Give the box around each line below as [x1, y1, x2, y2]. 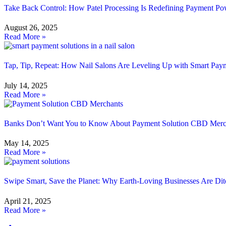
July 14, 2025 [4, 81, 47, 90]
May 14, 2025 [4, 139, 49, 148]
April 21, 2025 [4, 196, 51, 205]
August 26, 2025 [4, 23, 58, 32]
